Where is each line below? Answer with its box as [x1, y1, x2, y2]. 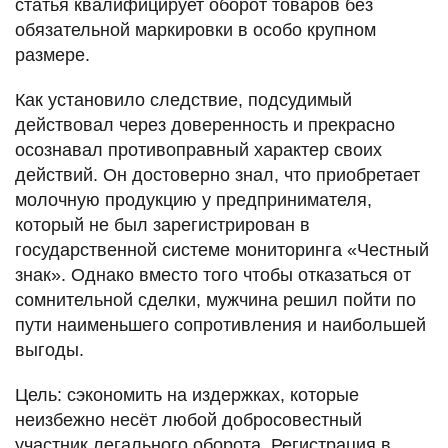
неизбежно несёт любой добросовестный [15, 409, 362, 430]
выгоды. [15, 339, 84, 360]
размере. [15, 44, 90, 65]
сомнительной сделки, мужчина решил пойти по [15, 289, 416, 310]
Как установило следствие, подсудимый [15, 89, 352, 110]
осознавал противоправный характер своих [15, 139, 382, 160]
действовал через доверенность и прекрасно [15, 114, 395, 135]
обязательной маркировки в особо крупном [15, 19, 376, 40]
